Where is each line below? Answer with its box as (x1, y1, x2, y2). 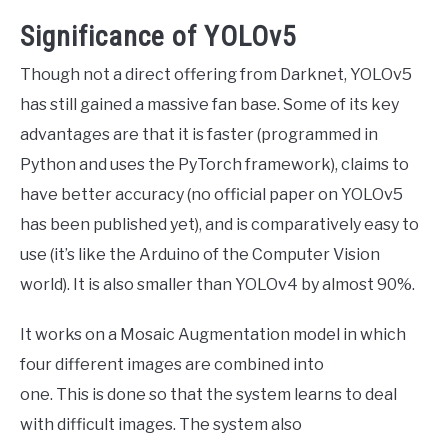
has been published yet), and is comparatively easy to (20, 214, 419, 234)
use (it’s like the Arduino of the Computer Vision (20, 244, 380, 264)
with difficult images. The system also (20, 414, 302, 434)
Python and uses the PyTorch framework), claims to (20, 154, 409, 174)
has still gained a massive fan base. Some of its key (20, 94, 399, 114)
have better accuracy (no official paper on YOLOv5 (20, 184, 403, 204)
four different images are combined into (20, 354, 324, 374)
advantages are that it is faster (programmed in (20, 124, 378, 144)
